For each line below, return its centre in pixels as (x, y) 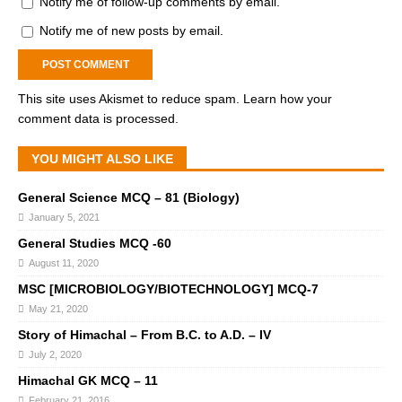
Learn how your (288, 99)
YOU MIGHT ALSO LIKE (102, 159)
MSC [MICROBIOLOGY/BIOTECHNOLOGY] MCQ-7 (168, 289)
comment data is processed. (98, 119)
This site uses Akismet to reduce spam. (131, 99)
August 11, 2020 (64, 263)
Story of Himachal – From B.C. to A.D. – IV (144, 335)
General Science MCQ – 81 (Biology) (129, 198)
